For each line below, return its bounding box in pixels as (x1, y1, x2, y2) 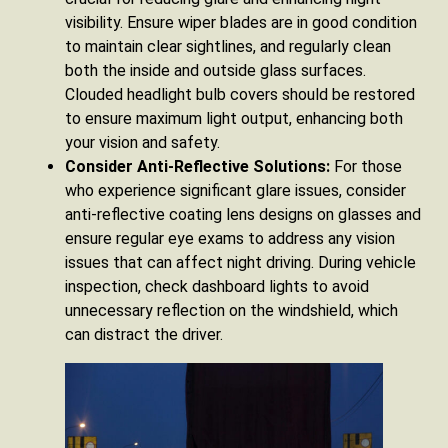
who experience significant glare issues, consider (65, 180, 406, 200)
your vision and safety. (65, 132, 220, 152)
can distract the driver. (65, 324, 223, 344)
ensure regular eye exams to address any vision (65, 228, 395, 248)
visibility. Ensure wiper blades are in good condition (65, 12, 417, 32)
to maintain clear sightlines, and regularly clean (65, 36, 391, 56)
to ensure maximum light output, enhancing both (65, 108, 403, 128)
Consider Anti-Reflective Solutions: (65, 156, 330, 176)
